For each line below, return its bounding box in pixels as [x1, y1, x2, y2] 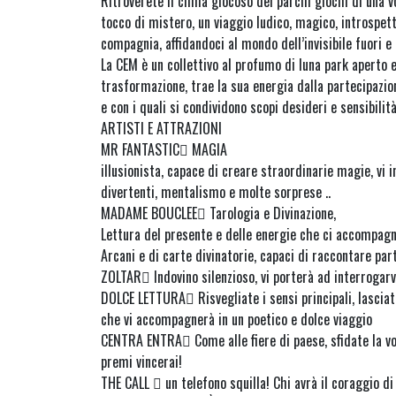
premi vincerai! [101, 351, 182, 373]
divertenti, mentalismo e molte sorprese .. [101, 181, 331, 203]
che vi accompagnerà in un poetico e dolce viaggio [101, 308, 372, 331]
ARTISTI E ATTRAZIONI [101, 118, 222, 140]
